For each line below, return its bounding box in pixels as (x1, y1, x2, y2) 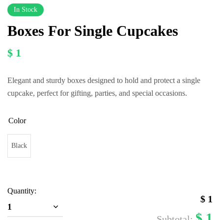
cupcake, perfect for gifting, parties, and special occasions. (7, 89, 187, 98)
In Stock (14, 6, 37, 14)
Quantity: (7, 187, 36, 195)
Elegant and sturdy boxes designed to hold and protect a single (7, 76, 200, 85)
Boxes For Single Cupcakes (7, 23, 178, 39)
